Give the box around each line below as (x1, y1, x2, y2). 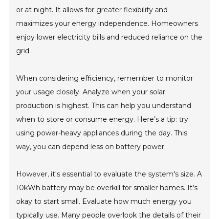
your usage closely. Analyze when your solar (16, 88, 166, 97)
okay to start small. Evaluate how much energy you (16, 197, 192, 206)
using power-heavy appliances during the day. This (16, 129, 188, 138)
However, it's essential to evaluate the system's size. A (16, 170, 202, 179)
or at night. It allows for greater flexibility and (16, 5, 168, 15)
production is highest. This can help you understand (16, 101, 192, 110)
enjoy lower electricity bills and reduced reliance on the (16, 33, 203, 42)
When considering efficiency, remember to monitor (16, 74, 194, 83)
